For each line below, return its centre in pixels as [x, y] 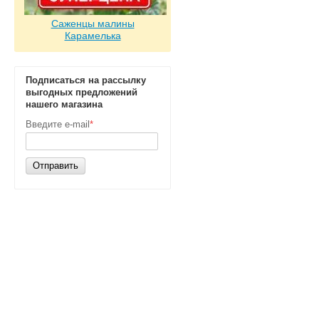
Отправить [56, 166]
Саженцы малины [93, 23]
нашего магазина [64, 104]
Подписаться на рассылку [86, 80]
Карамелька [93, 36]
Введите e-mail [58, 124]
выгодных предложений [82, 92]
